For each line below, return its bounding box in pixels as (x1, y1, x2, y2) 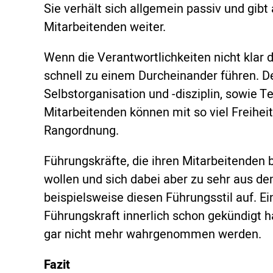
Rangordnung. (44, 121, 119, 139)
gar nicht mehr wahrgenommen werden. (44, 225, 261, 243)
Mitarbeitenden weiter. (44, 18, 166, 35)
